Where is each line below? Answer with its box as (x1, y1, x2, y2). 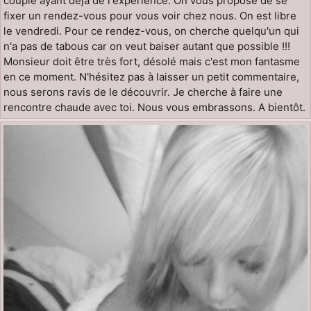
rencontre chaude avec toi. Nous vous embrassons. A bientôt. (3, 100, 305, 114)
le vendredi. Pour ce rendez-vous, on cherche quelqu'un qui (3, 24, 299, 37)
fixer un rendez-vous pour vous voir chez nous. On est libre (3, 8, 296, 22)
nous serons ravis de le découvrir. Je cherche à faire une (3, 85, 283, 99)
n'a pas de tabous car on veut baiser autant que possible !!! (3, 39, 290, 53)
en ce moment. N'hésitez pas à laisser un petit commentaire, (3, 69, 299, 83)
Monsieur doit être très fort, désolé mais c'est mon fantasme (3, 54, 300, 68)
